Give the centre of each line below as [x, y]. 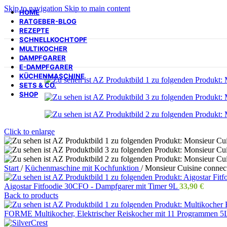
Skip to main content [97, 8]
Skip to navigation [34, 8]
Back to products [31, 195]
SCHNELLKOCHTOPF [53, 39]
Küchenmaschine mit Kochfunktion [83, 168]
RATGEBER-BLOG [48, 21]
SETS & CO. [38, 85]
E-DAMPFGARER [46, 67]
